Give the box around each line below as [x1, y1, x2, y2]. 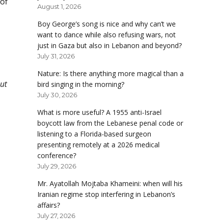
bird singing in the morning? [37, 80, 124, 89]
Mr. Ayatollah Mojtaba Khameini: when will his [37, 179, 183, 189]
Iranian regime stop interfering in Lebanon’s [37, 190, 175, 199]
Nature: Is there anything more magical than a [37, 69, 184, 79]
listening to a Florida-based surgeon [37, 129, 151, 139]
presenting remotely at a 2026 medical [37, 140, 160, 150]
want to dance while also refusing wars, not [37, 30, 176, 40]
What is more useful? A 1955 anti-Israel [37, 108, 162, 117]
